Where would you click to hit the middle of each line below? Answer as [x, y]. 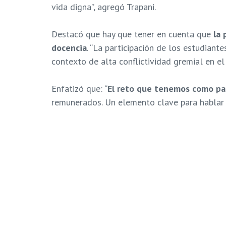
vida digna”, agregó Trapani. [105, 7]
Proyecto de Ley [85, 190]
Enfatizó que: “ [79, 89]
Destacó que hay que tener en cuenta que [132, 34]
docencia [69, 48]
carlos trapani [105, 175]
